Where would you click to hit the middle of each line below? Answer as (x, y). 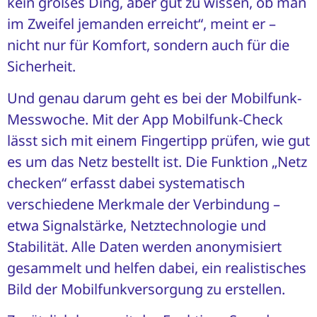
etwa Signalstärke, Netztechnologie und (137, 225)
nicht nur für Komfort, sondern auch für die (148, 45)
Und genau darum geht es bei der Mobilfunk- (154, 98)
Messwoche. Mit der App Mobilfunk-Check (145, 119)
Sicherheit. (41, 67)
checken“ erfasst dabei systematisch (126, 183)
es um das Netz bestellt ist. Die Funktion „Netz (157, 161)
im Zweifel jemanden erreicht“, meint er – (142, 24)
